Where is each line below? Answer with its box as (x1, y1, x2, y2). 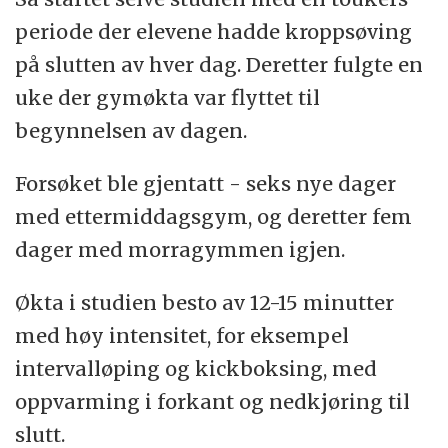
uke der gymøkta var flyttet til (15, 85, 321, 111)
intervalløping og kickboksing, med (15, 356, 378, 382)
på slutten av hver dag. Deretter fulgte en (15, 52, 424, 78)
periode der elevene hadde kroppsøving (15, 19, 413, 45)
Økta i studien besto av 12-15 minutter (15, 290, 395, 316)
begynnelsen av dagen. (15, 118, 248, 144)
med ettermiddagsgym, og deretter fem (15, 204, 413, 230)
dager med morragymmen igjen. (15, 237, 346, 263)
